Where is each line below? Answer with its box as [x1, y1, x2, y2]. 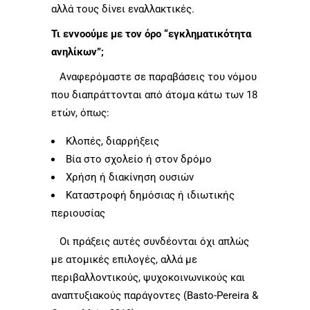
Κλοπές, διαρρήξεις [66, 134, 159, 147]
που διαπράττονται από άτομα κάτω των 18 [51, 88, 257, 101]
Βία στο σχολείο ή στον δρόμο [66, 152, 212, 165]
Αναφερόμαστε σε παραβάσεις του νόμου [51, 70, 257, 83]
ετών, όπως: [51, 106, 109, 119]
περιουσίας [51, 206, 105, 219]
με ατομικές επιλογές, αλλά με [51, 253, 197, 266]
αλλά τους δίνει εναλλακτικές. [51, 2, 194, 15]
